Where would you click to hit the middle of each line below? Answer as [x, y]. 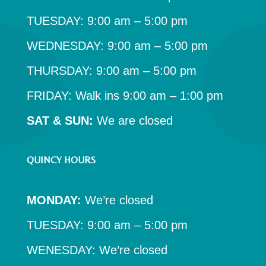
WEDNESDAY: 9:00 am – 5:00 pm [117, 46]
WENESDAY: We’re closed [97, 250]
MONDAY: [54, 200]
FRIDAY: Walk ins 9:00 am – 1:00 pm [125, 96]
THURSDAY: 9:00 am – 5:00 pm [111, 71]
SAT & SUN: [60, 121]
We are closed [133, 121]
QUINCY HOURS [61, 160]
